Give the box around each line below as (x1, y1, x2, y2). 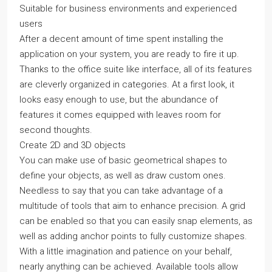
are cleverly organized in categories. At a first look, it (19, 79, 234, 90)
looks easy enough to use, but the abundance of (19, 94, 218, 105)
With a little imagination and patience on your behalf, (19, 246, 232, 257)
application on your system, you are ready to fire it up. (19, 49, 239, 59)
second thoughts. (19, 124, 92, 135)
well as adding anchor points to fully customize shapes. (19, 231, 247, 242)
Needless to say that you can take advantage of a (19, 185, 223, 196)
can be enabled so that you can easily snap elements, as (19, 216, 253, 226)
